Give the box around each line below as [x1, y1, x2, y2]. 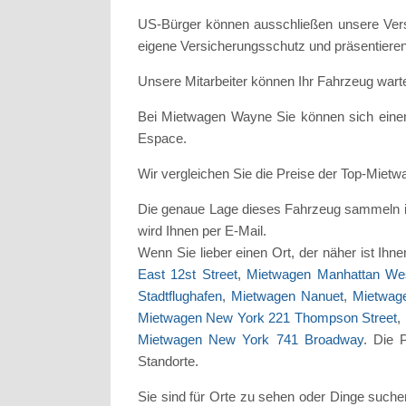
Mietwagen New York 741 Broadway [138, 332, 363, 348]
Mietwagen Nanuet [230, 288, 343, 304]
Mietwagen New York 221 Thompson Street [138, 310, 398, 326]
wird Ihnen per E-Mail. [138, 223, 270, 239]
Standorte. [138, 353, 202, 370]
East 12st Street [138, 266, 237, 283]
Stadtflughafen [138, 288, 222, 304]
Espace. [138, 130, 187, 147]
